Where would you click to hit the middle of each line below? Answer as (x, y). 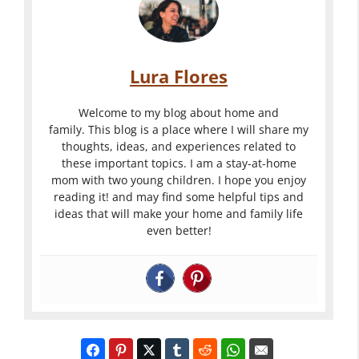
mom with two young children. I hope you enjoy (179, 180)
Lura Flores (179, 77)
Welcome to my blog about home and (179, 113)
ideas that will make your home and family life (179, 214)
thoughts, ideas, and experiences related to (179, 147)
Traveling (73, 344)
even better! (179, 231)
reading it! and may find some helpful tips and (179, 197)
